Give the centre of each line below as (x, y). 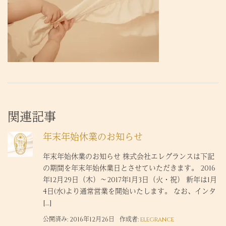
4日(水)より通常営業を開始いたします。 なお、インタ (129, 191)
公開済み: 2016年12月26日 (79, 219)
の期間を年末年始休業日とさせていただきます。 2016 (129, 168)
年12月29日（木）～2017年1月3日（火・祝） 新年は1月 (130, 180)
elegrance (157, 219)
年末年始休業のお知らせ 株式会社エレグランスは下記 (129, 156)
